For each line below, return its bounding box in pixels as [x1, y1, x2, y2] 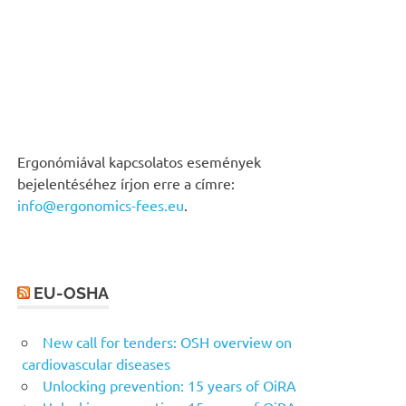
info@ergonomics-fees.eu [17, 195, 185, 214]
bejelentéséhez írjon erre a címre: [17, 173, 236, 192]
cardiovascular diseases [22, 353, 170, 372]
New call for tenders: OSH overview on [43, 332, 292, 351]
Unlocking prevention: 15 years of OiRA [43, 375, 296, 394]
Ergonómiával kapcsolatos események [17, 151, 262, 170]
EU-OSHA [34, 283, 110, 303]
